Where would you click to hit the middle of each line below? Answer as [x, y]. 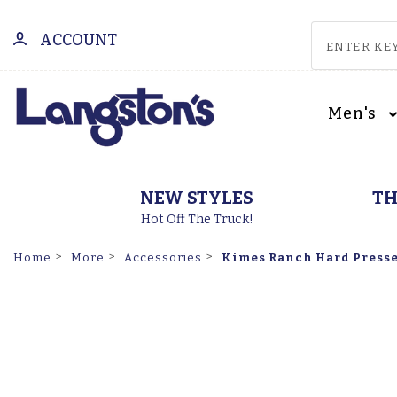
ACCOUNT [78, 40]
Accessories [163, 258]
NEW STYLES [197, 198]
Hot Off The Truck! [197, 219]
